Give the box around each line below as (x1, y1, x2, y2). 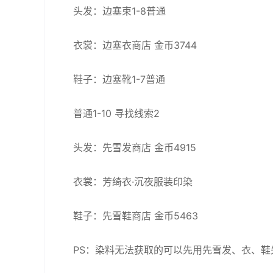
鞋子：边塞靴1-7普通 (73, 73, 165, 85)
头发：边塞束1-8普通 (73, 5, 166, 17)
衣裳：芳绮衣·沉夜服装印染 (73, 175, 193, 188)
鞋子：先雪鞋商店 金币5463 (73, 210, 198, 222)
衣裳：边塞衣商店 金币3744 (73, 39, 197, 51)
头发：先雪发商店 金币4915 (73, 141, 196, 154)
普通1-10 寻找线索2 (73, 107, 160, 119)
